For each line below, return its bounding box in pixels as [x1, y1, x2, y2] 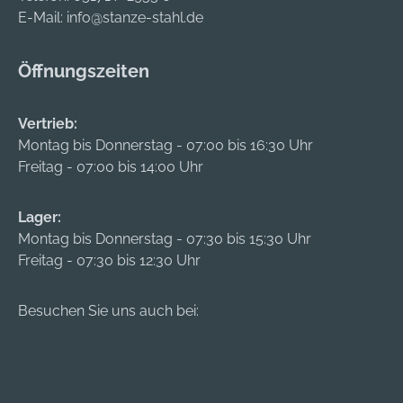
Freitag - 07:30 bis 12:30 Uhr [18, 252, 201, 270]
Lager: [18, 209, 61, 227]
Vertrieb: [18, 115, 77, 133]
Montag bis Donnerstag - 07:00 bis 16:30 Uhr [18, 137, 313, 155]
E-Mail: [18, 9, 67, 27]
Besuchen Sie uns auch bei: [18, 302, 199, 320]
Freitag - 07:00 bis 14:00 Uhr [18, 158, 203, 176]
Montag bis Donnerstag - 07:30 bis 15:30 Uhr [18, 230, 311, 248]
